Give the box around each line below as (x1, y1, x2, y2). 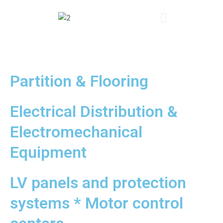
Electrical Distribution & (9, 102, 178, 121)
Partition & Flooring (9, 72, 148, 91)
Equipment (9, 143, 87, 162)
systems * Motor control (9, 194, 183, 213)
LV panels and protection (9, 173, 186, 193)
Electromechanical (9, 122, 142, 142)
